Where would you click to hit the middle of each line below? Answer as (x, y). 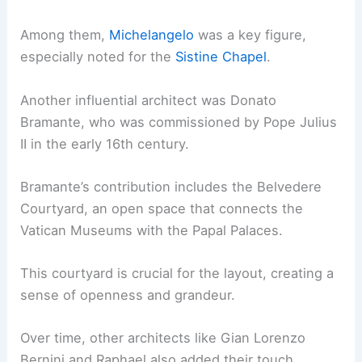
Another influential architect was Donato (149, 100)
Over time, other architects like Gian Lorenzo (163, 338)
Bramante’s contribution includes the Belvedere (171, 186)
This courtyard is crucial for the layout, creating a (177, 274)
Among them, (65, 35)
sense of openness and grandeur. (128, 295)
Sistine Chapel (221, 57)
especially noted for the (98, 57)
